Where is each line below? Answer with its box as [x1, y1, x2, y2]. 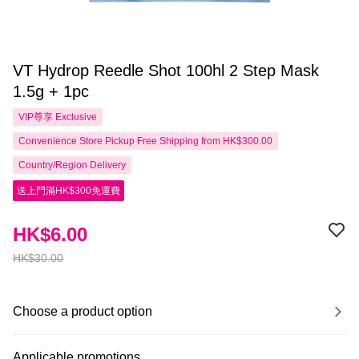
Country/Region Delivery [18, 159, 126, 171]
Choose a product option [13, 305, 152, 318]
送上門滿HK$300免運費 [17, 185, 120, 196]
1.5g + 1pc [13, 83, 89, 100]
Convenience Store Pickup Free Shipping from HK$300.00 [18, 135, 272, 147]
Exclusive [53, 111, 97, 123]
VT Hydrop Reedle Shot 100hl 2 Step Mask [13, 62, 319, 79]
